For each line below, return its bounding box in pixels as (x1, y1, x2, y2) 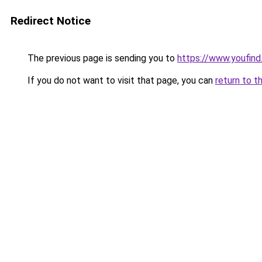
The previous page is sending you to (25, 53, 177, 64)
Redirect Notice (11, 14, 91, 27)
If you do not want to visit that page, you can (25, 75, 215, 86)
